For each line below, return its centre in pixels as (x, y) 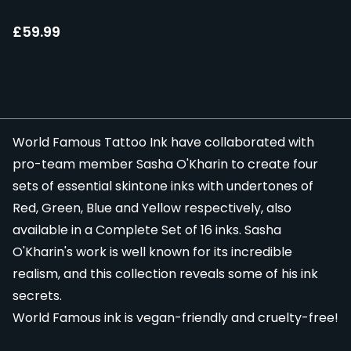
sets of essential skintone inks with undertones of (163, 186)
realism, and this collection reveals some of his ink (165, 274)
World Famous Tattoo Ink (90, 143)
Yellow (161, 208)
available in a (54, 230)
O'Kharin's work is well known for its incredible (152, 252)
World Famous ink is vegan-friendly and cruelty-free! (175, 318)
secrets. (37, 296)
